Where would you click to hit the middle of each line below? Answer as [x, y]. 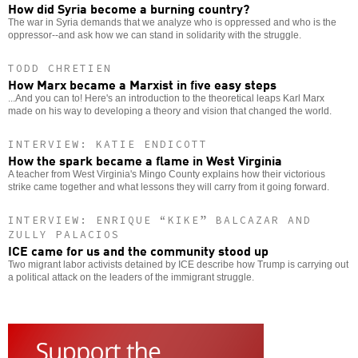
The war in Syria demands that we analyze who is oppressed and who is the [172, 23]
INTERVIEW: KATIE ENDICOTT [108, 145]
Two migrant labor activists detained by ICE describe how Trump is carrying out [178, 265]
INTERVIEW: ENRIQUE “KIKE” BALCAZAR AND [160, 221]
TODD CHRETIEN [60, 69]
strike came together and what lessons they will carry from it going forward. [169, 187]
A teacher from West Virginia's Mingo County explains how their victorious [167, 175]
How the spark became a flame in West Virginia [145, 160]
